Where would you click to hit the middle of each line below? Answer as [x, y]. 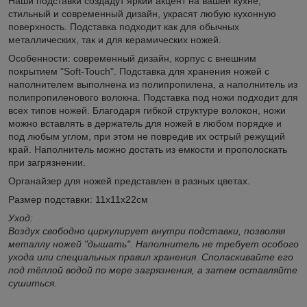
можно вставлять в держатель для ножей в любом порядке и [145, 123]
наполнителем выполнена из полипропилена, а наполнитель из [153, 84]
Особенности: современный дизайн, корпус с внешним [132, 58]
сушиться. [33, 283]
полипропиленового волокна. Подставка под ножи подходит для [153, 97]
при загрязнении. [47, 162]
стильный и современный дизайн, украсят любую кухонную [142, 13]
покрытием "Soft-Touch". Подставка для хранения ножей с [139, 71]
